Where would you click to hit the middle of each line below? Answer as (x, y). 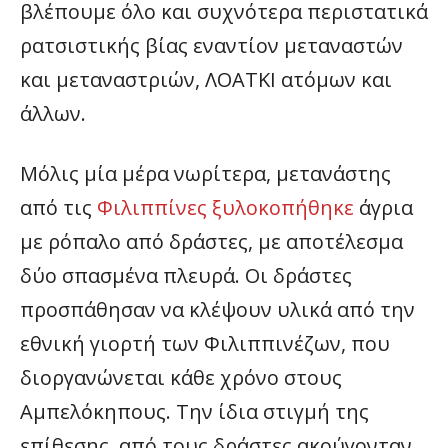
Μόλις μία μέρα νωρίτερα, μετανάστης (205, 173)
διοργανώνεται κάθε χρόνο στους (181, 377)
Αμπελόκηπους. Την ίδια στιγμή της (194, 411)
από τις (58, 207)
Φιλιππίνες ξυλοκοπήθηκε (225, 207)
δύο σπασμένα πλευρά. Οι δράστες (186, 275)
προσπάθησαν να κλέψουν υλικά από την (217, 309)
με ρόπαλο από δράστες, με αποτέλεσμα (211, 241)
